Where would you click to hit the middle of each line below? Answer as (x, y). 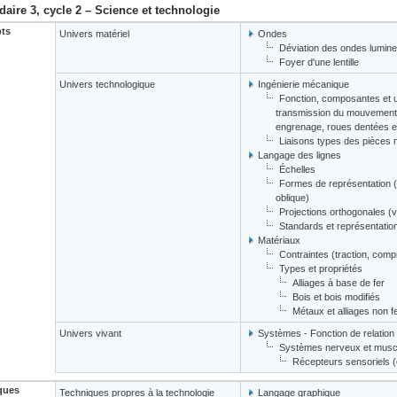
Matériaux (279, 240)
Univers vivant (90, 333)
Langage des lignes (300, 155)
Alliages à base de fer (339, 283)
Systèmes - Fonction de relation (326, 333)
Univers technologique (107, 84)
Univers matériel (94, 34)
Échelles (297, 169)
